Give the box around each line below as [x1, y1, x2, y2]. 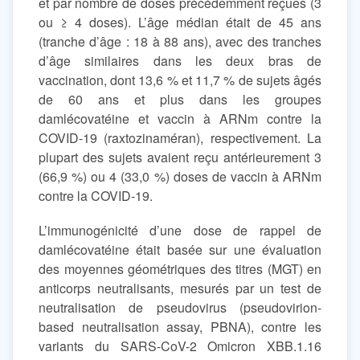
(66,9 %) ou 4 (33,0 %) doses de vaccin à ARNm [39, 167, 321, 186]
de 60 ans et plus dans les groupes [39, 90, 321, 109]
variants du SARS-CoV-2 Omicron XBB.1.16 [39, 337, 321, 356]
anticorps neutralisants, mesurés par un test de [39, 279, 321, 298]
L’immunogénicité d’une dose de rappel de [39, 221, 321, 240]
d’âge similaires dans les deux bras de [39, 51, 321, 71]
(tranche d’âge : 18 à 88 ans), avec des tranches [39, 32, 321, 51]
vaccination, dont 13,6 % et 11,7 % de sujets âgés [39, 71, 321, 90]
